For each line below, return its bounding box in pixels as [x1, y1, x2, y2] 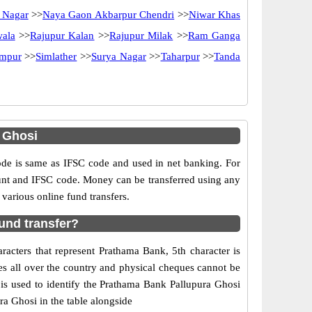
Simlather [36, 51, 77, 62]
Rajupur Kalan [30, 30, 95, 41]
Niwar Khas [188, 9, 241, 20]
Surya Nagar [91, 51, 146, 62]
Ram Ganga [187, 30, 241, 41]
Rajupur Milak [109, 30, 173, 41]
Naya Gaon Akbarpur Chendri [42, 9, 175, 20]
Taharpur [160, 51, 200, 62]
